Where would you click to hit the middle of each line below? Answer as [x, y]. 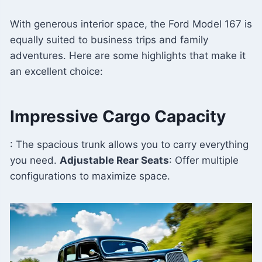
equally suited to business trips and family [109, 39]
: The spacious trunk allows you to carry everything [129, 144]
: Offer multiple [204, 160]
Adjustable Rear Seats [114, 160]
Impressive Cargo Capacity [118, 116]
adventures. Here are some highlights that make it [128, 55]
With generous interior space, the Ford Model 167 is [131, 24]
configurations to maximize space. [90, 176]
